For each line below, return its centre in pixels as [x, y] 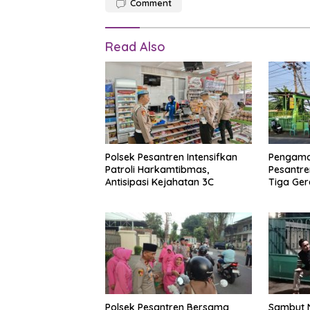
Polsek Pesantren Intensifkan [171, 157]
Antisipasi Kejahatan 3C [159, 182]
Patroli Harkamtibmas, [157, 169]
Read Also [135, 47]
